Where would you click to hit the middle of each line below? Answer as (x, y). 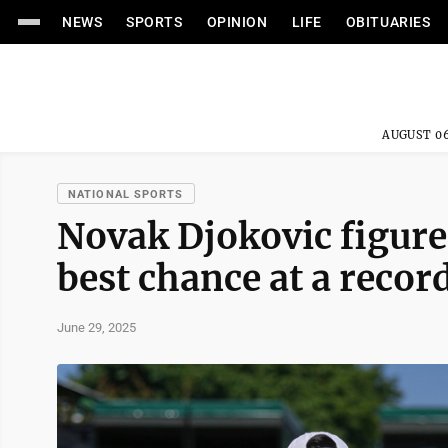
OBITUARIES (388, 22)
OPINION (237, 22)
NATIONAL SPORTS (126, 194)
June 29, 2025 (96, 327)
